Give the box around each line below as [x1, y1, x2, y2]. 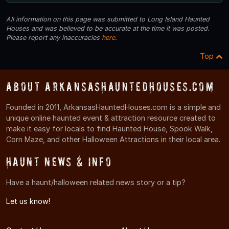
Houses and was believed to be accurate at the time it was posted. [6, 24, 210, 32]
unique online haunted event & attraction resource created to [6, 113, 216, 122]
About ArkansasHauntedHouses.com [6, 79, 215, 94]
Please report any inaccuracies [6, 33, 102, 41]
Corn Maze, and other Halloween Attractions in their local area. [6, 134, 220, 144]
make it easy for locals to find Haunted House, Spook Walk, [6, 124, 213, 133]
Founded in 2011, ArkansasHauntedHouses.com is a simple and [6, 102, 221, 111]
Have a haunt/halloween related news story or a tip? [6, 178, 186, 187]
